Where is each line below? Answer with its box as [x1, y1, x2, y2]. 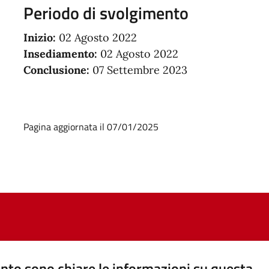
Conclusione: [23, 62, 89, 77]
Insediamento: [23, 46, 97, 61]
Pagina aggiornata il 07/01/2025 [23, 119, 159, 134]
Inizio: [23, 30, 56, 44]
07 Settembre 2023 [89, 62, 187, 77]
